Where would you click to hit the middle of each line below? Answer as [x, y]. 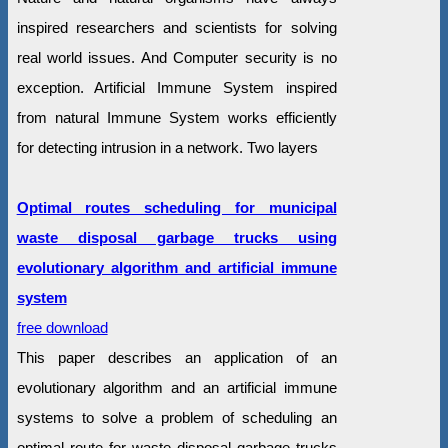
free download [62, 327]
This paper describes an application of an [176, 357]
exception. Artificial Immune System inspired [176, 87]
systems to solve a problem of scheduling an [176, 417]
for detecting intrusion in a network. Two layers [167, 147]
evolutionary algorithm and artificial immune [176, 267]
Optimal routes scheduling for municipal [176, 207]
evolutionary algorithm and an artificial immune [176, 387]
